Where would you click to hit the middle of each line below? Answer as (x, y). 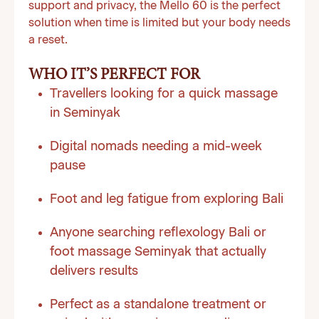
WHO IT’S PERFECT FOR (114, 75)
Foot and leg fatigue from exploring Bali (167, 199)
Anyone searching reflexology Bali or (158, 233)
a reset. (48, 41)
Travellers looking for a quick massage (164, 94)
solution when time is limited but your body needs (159, 23)
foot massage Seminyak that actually (158, 252)
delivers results (94, 271)
